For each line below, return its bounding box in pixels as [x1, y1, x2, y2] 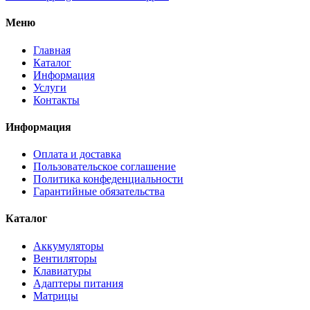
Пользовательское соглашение [33, 161, 176, 173]
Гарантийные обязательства [33, 185, 165, 198]
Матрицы [33, 289, 78, 302]
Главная [33, 44, 71, 56]
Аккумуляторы [33, 239, 104, 252]
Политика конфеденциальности [33, 173, 183, 185]
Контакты [33, 93, 80, 106]
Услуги [33, 81, 66, 93]
